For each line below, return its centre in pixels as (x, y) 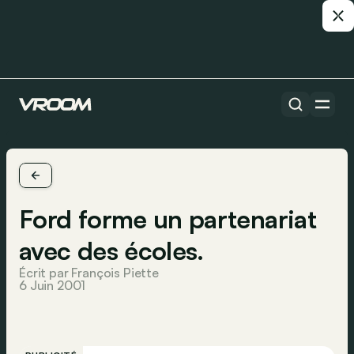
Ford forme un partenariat (168, 219)
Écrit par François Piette (89, 273)
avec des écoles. (111, 250)
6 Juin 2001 (53, 285)
